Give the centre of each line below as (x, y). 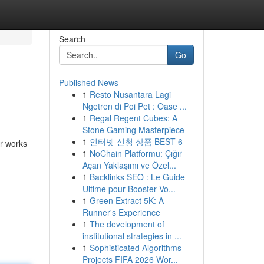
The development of (127, 224)
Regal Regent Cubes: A (133, 118)
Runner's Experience (121, 212)
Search (72, 39)
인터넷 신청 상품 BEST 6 (136, 141)
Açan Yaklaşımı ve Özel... (129, 165)
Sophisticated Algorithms (135, 247)
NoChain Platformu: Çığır (136, 153)
